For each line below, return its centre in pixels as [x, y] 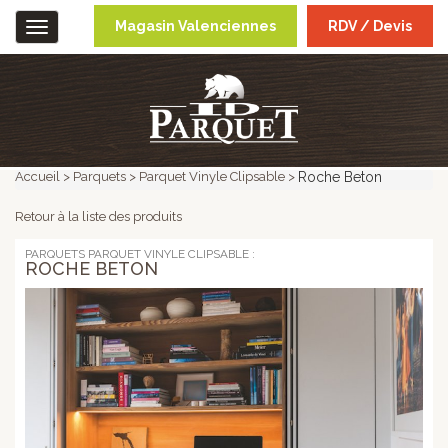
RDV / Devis [370, 26]
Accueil [37, 176]
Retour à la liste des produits [98, 216]
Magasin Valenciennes [195, 26]
